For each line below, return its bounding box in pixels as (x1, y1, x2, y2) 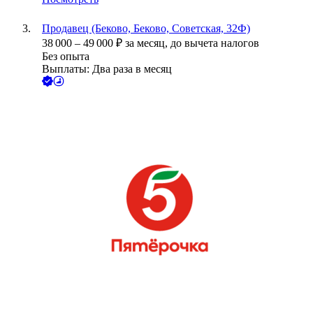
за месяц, (125, 37, 170, 50)
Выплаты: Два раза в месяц (42, 63, 172, 75)
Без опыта (42, 50, 89, 63)
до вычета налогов (170, 37, 259, 50)
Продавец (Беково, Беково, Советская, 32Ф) (42, 22, 250, 35)
